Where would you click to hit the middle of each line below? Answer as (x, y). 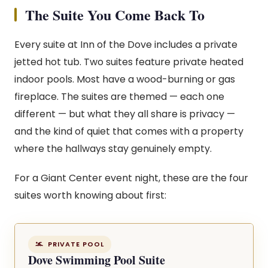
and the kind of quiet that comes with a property (129, 131)
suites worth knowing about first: (90, 195)
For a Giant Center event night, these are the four (131, 178)
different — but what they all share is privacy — (125, 114)
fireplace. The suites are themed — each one (119, 97)
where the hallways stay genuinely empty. (113, 149)
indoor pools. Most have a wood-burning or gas (125, 79)
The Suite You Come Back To (115, 15)
